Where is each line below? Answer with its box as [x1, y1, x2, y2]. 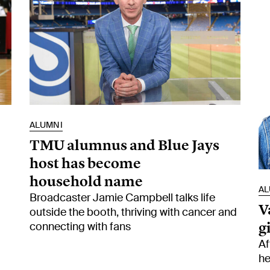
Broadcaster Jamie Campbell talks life [30, 190, 215, 205]
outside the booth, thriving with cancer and [30, 204, 237, 219]
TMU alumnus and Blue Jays [30, 135, 219, 154]
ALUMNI [30, 119, 63, 130]
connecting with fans [30, 219, 131, 234]
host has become [30, 153, 141, 172]
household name [30, 171, 143, 190]
